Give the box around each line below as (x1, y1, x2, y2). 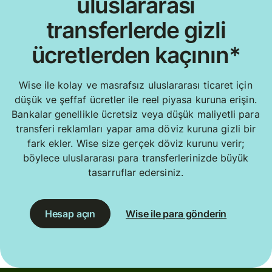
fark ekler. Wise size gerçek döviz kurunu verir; (27, 137, 245, 149)
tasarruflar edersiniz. (88, 166, 183, 178)
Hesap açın (44, 207, 96, 220)
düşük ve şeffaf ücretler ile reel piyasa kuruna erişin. (15, 93, 257, 106)
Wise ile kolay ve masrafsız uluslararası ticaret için (19, 78, 253, 91)
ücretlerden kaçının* (31, 41, 240, 69)
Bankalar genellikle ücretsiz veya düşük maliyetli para (12, 107, 260, 120)
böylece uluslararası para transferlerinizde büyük (22, 151, 249, 164)
